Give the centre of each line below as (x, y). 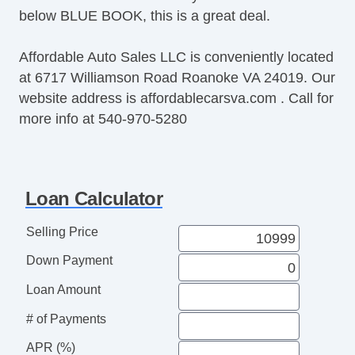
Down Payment (69, 261)
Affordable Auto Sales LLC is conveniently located (176, 57)
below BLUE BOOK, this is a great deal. (145, 15)
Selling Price (62, 231)
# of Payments (66, 319)
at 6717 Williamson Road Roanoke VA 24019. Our (177, 77)
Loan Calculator (94, 198)
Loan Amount (63, 289)
